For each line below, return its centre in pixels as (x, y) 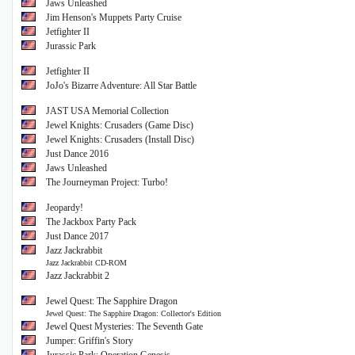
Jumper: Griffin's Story (90, 341)
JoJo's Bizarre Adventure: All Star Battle (121, 86)
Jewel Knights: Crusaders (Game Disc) (120, 126)
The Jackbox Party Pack (91, 222)
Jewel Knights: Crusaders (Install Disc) (120, 140)
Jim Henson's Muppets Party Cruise (114, 18)
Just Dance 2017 (77, 237)
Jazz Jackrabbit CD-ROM (86, 263)
